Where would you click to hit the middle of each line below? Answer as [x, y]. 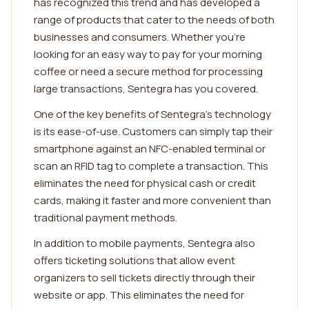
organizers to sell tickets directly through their [144, 278]
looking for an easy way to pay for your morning [148, 54]
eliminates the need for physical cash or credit [145, 183]
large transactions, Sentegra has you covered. [146, 89]
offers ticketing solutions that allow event [134, 260]
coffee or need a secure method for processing [148, 71]
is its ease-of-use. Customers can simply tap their [153, 131]
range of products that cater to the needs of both [154, 20]
